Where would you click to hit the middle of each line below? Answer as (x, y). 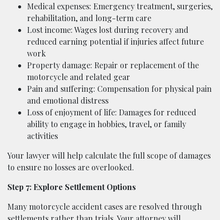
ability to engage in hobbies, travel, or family (107, 124)
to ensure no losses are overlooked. (71, 167)
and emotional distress (68, 100)
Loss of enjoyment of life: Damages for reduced (112, 112)
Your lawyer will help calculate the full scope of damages (109, 155)
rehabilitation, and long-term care (89, 18)
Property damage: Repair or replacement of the (113, 65)
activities (42, 136)
